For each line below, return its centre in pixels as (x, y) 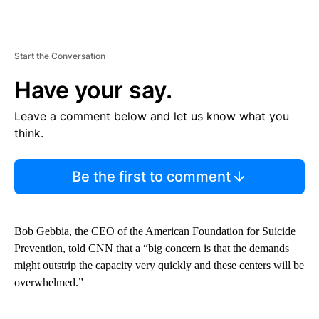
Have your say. (93, 90)
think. (29, 133)
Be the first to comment (151, 176)
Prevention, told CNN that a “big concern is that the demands (152, 248)
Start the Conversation (60, 56)
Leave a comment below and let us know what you (152, 116)
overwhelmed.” (49, 282)
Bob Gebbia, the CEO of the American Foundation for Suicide (155, 231)
